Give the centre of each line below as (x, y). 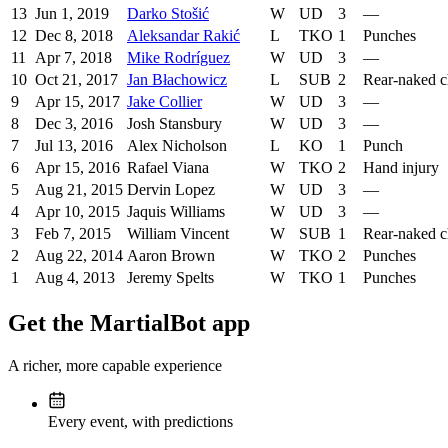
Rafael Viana (168, 168)
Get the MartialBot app (129, 323)
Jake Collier (164, 102)
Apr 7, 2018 (73, 58)
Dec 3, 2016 (74, 124)
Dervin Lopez (171, 190)
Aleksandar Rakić (183, 36)
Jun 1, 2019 (72, 14)
